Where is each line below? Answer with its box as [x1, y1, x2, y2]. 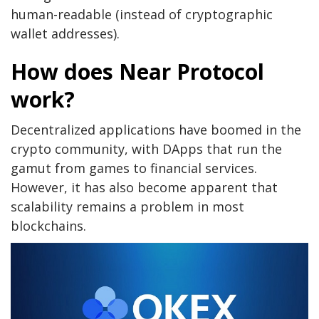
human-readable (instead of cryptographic [11, 5, 273, 23]
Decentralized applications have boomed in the [11, 120, 301, 138]
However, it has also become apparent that [11, 178, 278, 196]
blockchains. [11, 216, 86, 234]
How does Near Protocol [11, 56, 264, 86]
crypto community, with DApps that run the [11, 140, 282, 157]
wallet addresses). [11, 24, 120, 42]
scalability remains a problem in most [11, 197, 244, 215]
